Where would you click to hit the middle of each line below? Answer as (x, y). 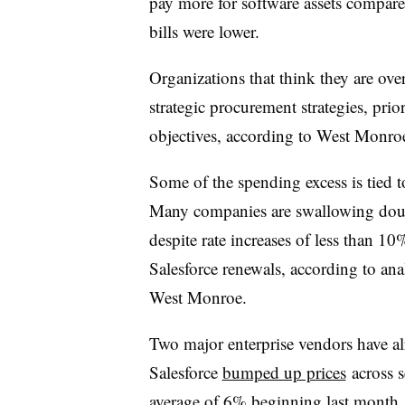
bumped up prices (284, 372)
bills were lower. (204, 31)
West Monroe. (198, 297)
